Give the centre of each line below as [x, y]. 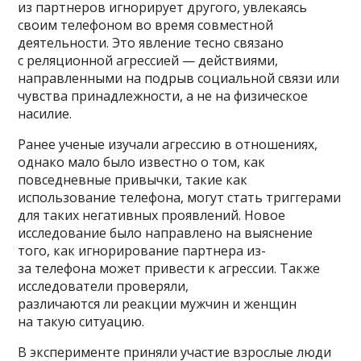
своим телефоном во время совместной [146, 25]
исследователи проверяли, [104, 286]
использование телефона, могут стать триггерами [180, 197]
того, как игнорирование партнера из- [142, 250]
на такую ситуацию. [81, 321]
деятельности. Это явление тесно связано [151, 42]
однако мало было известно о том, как [142, 162]
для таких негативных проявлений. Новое [152, 215]
